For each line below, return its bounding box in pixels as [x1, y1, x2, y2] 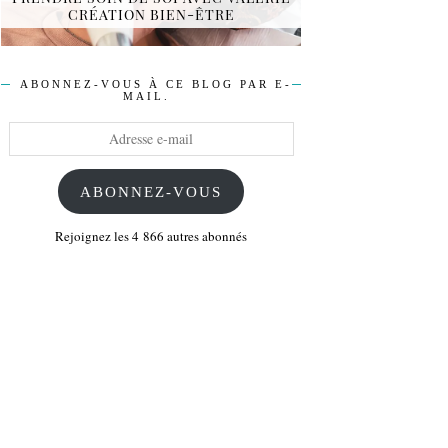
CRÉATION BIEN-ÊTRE [67, 5, 235, 25]
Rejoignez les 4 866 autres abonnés [55, 227, 247, 246]
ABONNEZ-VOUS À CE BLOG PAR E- [20, 77, 292, 90]
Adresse [7, 120, 50, 139]
